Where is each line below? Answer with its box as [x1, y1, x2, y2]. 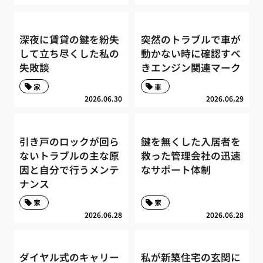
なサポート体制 [140, 162, 211, 177]
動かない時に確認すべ [140, 46, 241, 60]
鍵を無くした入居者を [140, 134, 241, 149]
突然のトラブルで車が [140, 32, 241, 46]
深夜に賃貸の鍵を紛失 [19, 32, 120, 46]
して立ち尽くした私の [19, 46, 120, 60]
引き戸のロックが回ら [19, 134, 120, 149]
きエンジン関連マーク [140, 60, 241, 75]
